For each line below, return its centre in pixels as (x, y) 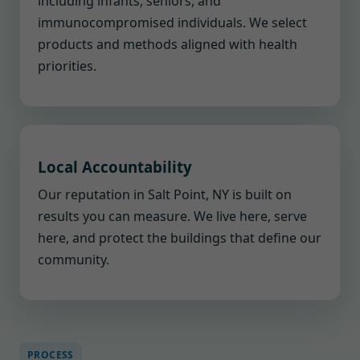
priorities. (67, 66)
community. (74, 260)
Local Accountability (115, 167)
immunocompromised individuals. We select (172, 22)
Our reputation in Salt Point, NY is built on (165, 194)
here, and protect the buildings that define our (180, 238)
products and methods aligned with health (168, 44)
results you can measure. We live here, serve (172, 216)
